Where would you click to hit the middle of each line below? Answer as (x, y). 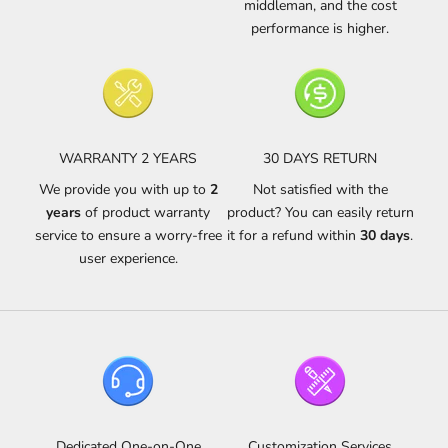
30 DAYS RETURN (320, 158)
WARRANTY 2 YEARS (128, 158)
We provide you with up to (122, 189)
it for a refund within (293, 235)
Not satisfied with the (320, 189)
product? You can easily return (320, 212)
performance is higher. (320, 28)
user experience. (128, 258)
